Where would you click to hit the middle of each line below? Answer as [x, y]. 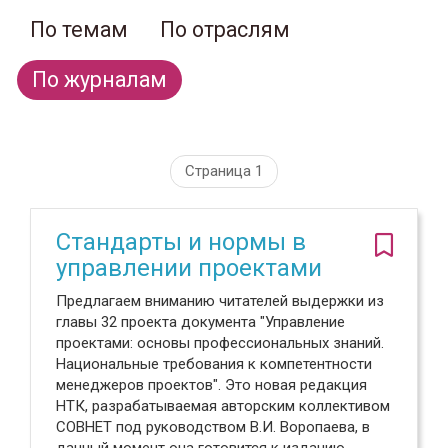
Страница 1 [224, 171]
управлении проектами [189, 268]
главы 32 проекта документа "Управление [200, 322]
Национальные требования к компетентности [214, 364]
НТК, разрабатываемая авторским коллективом [223, 406]
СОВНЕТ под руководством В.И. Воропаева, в [213, 427]
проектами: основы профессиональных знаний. [220, 343]
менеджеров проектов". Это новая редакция [211, 385]
